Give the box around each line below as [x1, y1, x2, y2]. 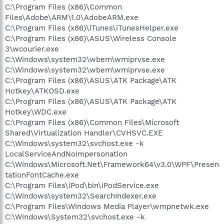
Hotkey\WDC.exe [5, 107, 66, 116]
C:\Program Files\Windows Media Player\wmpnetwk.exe [5, 201, 209, 211]
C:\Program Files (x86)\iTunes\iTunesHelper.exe [5, 23, 178, 32]
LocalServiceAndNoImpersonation [5, 149, 127, 158]
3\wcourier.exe [5, 44, 59, 53]
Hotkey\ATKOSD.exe [5, 86, 79, 95]
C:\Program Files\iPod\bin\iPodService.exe [5, 180, 159, 190]
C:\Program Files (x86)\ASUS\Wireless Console [5, 33, 176, 43]
